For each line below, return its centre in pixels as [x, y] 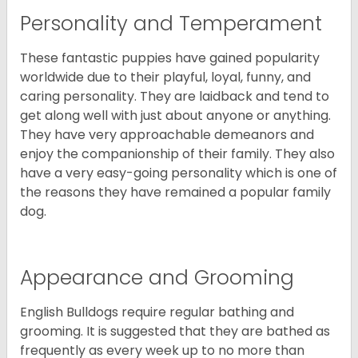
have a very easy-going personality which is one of [179, 173]
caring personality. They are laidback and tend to [175, 97]
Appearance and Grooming [157, 278]
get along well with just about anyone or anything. [175, 116]
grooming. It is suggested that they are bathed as [175, 332]
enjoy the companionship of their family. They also [177, 154]
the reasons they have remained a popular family [175, 193]
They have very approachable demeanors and [167, 135]
